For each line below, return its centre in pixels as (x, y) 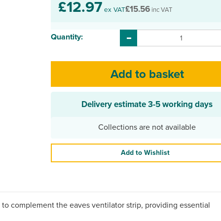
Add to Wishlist (145, 153)
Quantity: (67, 37)
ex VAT (114, 9)
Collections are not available (147, 127)
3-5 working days (180, 104)
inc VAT (161, 10)
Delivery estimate (115, 104)
